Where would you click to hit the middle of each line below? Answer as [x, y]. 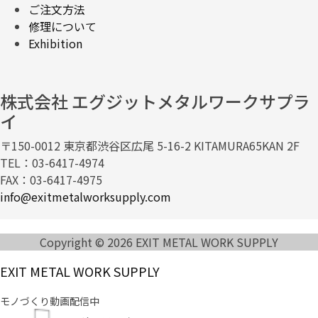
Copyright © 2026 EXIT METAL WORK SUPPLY [159, 242]
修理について [62, 26]
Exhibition [55, 43]
